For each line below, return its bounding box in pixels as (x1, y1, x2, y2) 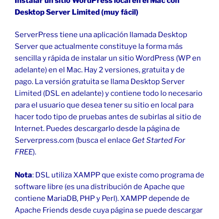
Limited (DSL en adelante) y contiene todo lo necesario (15, 89, 202, 98)
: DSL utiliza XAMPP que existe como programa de (32, 170, 204, 179)
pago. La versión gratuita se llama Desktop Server (15, 77, 185, 87)
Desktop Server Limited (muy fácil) (15, 7, 138, 17)
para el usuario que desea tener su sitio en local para (15, 101, 194, 110)
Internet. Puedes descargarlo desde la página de (15, 124, 180, 133)
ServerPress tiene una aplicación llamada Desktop (15, 30, 187, 40)
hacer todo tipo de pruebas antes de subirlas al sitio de (15, 112, 201, 122)
